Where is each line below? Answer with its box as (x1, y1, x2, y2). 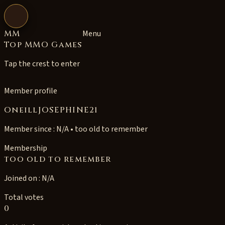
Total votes (4, 192, 44, 203)
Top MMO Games (4, 39, 82, 50)
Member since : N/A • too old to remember (4, 124, 148, 135)
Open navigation (15, 15, 63, 23)
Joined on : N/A (4, 173, 54, 184)
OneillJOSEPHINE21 (4, 104, 98, 116)
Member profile (4, 85, 57, 96)
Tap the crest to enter (4, 58, 80, 69)
